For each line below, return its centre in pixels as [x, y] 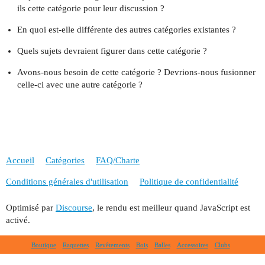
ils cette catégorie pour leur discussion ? [91, 8]
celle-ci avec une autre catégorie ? [80, 84]
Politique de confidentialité [189, 182]
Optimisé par [31, 207]
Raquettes [75, 245]
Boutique [43, 245]
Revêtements [112, 245]
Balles [162, 245]
